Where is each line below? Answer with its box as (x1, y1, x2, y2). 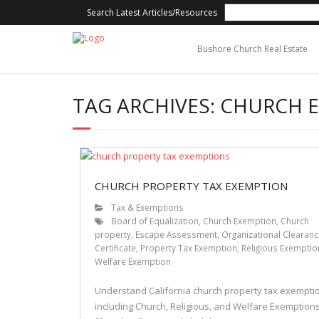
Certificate (95, 242, 136, 253)
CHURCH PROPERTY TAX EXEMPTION (95, 179, 288, 193)
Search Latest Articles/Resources (87, 6, 217, 19)
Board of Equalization (111, 215, 199, 226)
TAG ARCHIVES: (73, 92, 220, 119)
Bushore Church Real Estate (197, 43, 308, 55)
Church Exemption (203, 215, 276, 226)
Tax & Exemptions (111, 202, 184, 213)
